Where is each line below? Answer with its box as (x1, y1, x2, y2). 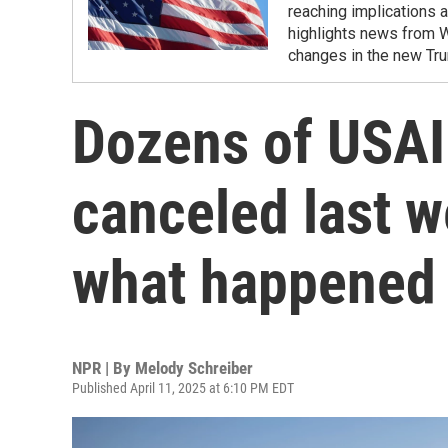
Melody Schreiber (135, 358, 253, 378)
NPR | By (72, 358, 135, 378)
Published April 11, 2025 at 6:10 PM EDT (72, 380, 294, 396)
